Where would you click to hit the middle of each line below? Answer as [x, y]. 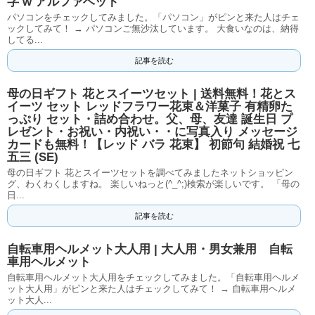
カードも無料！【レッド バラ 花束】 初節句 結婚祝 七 [153, 144]
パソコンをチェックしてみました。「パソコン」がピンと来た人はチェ [153, 17]
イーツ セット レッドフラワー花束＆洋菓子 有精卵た [150, 107]
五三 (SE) [33, 157]
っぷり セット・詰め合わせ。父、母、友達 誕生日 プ [150, 119]
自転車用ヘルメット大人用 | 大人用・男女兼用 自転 [150, 249]
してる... [25, 40]
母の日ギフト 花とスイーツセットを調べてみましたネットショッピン [150, 173]
